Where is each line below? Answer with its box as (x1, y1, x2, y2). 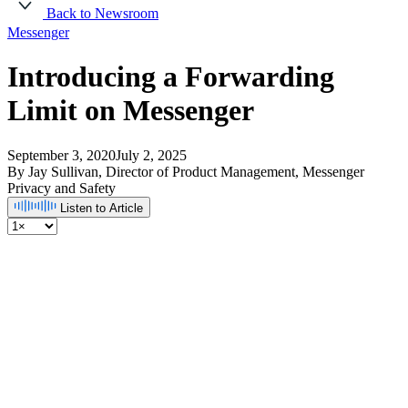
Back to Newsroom (43, 5, 158, 21)
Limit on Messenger (7, 94, 254, 127)
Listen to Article (60, 200, 143, 215)
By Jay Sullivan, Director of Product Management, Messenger (7, 163, 364, 179)
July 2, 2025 (116, 147, 187, 163)
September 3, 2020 (7, 147, 116, 163)
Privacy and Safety (7, 179, 116, 196)
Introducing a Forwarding (7, 60, 334, 94)
